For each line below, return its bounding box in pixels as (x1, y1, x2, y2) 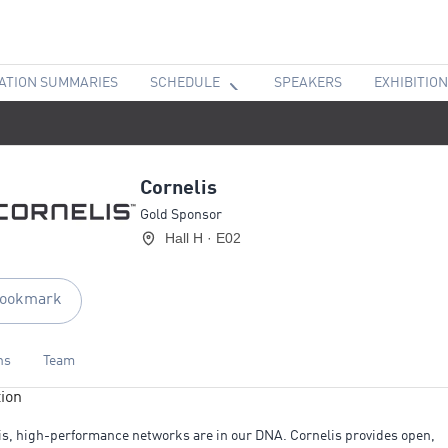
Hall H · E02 (165, 230, 241, 246)
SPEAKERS (274, 76, 342, 90)
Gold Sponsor (140, 208, 222, 222)
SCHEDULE (150, 76, 220, 90)
